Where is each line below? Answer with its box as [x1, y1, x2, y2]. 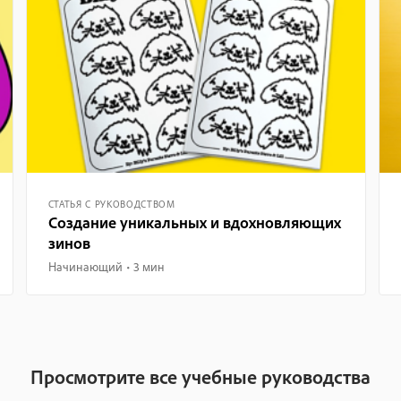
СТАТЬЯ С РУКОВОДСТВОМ [47, 197, 175, 210]
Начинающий [47, 258, 123, 275]
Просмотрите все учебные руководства [30, 363, 371, 389]
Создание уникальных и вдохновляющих [47, 211, 341, 233]
